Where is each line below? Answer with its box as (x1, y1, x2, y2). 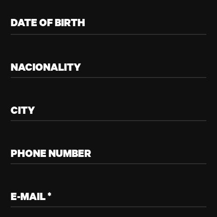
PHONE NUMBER (11, 149, 92, 161)
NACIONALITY (11, 63, 81, 75)
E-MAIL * (11, 192, 52, 204)
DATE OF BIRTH (11, 18, 86, 30)
